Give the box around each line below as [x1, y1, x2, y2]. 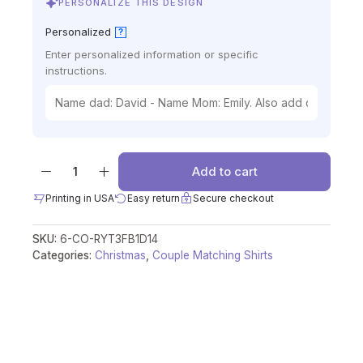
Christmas [94, 248, 146, 262]
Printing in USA [45, 191, 114, 204]
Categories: [32, 248, 95, 262]
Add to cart [191, 164, 258, 180]
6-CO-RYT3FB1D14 [59, 232, 158, 246]
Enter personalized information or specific [45, 47, 258, 61]
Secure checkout [192, 191, 274, 204]
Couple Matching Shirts [152, 248, 273, 262]
